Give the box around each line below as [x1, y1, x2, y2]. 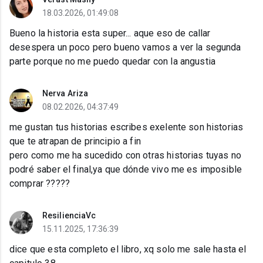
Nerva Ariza [42, 89, 89, 99]
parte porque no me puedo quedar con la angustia [9, 56, 216, 68]
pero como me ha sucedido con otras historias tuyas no [9, 150, 241, 161]
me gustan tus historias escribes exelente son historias [9, 122, 244, 133]
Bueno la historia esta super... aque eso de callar [9, 28, 211, 39]
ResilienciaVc [42, 211, 96, 221]
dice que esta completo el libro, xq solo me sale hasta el [9, 244, 247, 255]
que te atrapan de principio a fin [9, 136, 141, 147]
